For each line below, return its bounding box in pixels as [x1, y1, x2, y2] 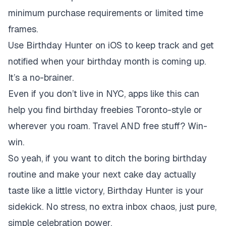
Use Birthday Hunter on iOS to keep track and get [8, 39, 214, 51]
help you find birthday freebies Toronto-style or [8, 104, 202, 116]
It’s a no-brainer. [8, 72, 74, 83]
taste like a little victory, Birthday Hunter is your [8, 185, 204, 196]
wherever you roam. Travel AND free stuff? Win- [8, 120, 207, 132]
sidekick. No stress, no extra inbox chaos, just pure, [8, 201, 216, 212]
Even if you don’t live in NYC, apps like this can [8, 88, 199, 99]
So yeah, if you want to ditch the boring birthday [8, 152, 207, 164]
